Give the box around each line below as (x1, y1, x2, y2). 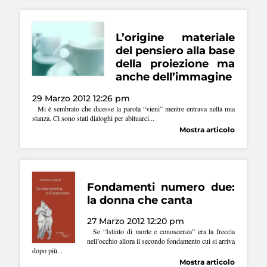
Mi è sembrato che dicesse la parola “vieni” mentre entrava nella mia (32, 103, 235, 113)
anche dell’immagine (116, 70, 232, 83)
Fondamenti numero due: (87, 180, 235, 194)
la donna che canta (87, 193, 193, 207)
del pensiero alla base (116, 44, 235, 57)
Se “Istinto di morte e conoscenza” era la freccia (87, 226, 235, 237)
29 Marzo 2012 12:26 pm (32, 92, 130, 104)
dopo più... (32, 246, 63, 256)
